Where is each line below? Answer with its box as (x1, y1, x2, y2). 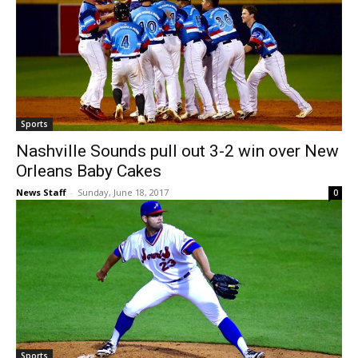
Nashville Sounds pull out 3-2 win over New (16, 141, 339, 161)
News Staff (16, 186, 66, 199)
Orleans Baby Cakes (16, 161, 161, 181)
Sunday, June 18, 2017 (78, 186, 169, 199)
